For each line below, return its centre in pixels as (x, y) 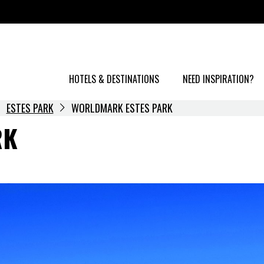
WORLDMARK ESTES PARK (122, 108)
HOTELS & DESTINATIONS (114, 79)
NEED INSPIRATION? (218, 79)
